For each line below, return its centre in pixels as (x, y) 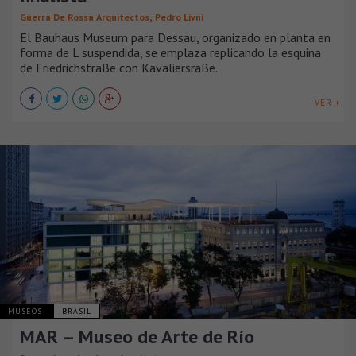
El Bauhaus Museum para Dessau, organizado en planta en (175, 37)
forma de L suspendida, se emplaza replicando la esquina (170, 52)
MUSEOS (27, 311)
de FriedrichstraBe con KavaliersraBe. (119, 67)
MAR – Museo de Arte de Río (137, 337)
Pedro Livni (179, 17)
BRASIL (77, 311)
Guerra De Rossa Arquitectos (85, 17)
